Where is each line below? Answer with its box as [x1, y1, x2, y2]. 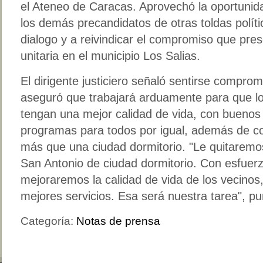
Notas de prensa [76, 215, 160, 227]
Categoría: [21, 215, 76, 227]
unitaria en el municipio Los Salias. [21, 49, 200, 62]
